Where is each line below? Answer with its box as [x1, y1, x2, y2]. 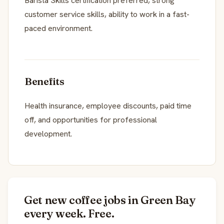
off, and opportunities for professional [24, 114, 157, 125]
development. [24, 128, 72, 139]
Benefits [24, 74, 64, 87]
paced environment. [24, 22, 92, 33]
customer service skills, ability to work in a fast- [24, 8, 189, 19]
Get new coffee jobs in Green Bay [24, 192, 196, 207]
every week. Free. [24, 206, 114, 220]
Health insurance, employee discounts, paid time [24, 100, 191, 111]
